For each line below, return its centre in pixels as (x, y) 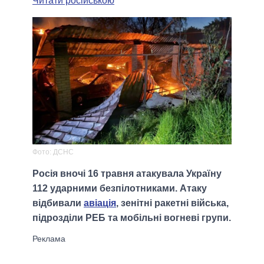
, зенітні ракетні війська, (172, 203)
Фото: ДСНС (53, 152)
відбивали (58, 203)
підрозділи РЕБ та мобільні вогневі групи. (132, 218)
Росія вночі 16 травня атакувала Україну (127, 174)
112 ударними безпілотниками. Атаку (120, 189)
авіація (100, 203)
